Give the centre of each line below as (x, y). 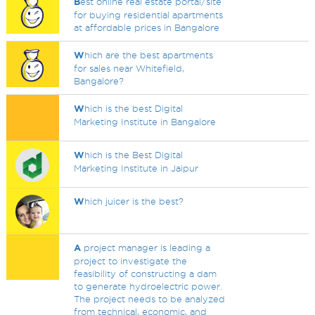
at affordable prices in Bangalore (147, 27)
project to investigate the (131, 261)
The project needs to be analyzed (150, 299)
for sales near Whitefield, (129, 68)
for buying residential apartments (149, 15)
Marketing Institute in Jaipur (136, 168)
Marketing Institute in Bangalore (145, 122)
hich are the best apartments (149, 55)
